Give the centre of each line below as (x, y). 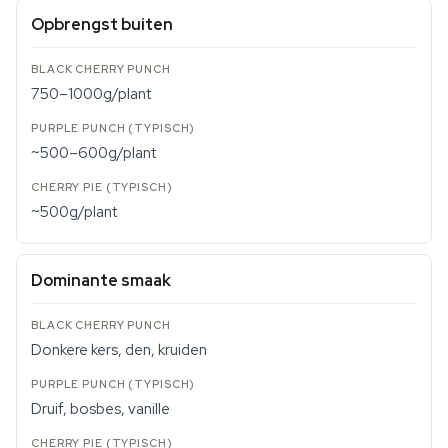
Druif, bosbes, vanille (100, 409)
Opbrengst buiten (102, 24)
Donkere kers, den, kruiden (119, 350)
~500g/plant (74, 212)
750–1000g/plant (91, 94)
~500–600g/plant (93, 153)
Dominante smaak (101, 280)
